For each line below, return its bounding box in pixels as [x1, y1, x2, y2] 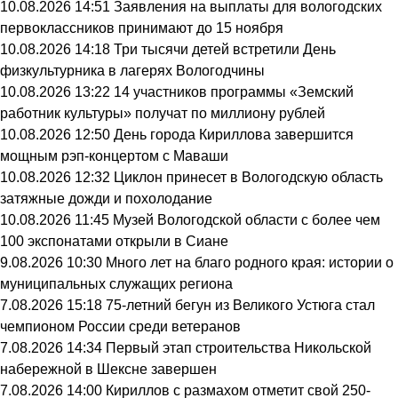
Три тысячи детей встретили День [114, 42, 336, 57]
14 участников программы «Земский [114, 84, 354, 99]
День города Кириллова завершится [114, 127, 354, 142]
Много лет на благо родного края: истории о [106, 255, 394, 270]
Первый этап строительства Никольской [106, 340, 371, 355]
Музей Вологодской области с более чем [113, 212, 380, 227]
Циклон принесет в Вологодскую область [114, 170, 383, 185]
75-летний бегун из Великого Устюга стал [106, 298, 375, 313]
